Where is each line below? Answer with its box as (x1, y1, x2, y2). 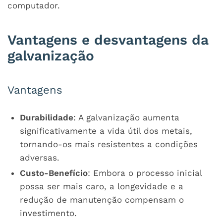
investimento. (20, 208, 77, 218)
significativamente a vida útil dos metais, (20, 125, 192, 136)
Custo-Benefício (20, 167, 88, 178)
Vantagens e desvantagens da (7, 31, 209, 48)
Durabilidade (20, 112, 73, 122)
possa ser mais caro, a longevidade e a (20, 181, 183, 191)
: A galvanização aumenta (73, 112, 179, 122)
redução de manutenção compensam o (20, 194, 184, 205)
